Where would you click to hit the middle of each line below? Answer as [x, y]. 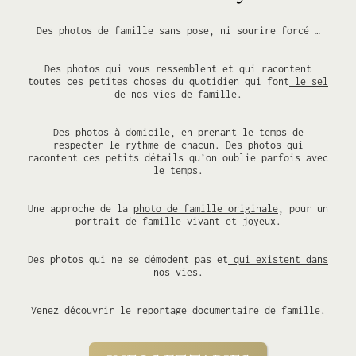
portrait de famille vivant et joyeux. [178, 222]
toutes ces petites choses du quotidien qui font [159, 82]
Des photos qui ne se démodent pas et [128, 260]
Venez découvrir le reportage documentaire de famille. [178, 311]
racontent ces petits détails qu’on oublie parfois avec [178, 158]
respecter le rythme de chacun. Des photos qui [178, 145]
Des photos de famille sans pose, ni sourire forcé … [178, 31]
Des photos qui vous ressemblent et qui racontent [178, 69]
